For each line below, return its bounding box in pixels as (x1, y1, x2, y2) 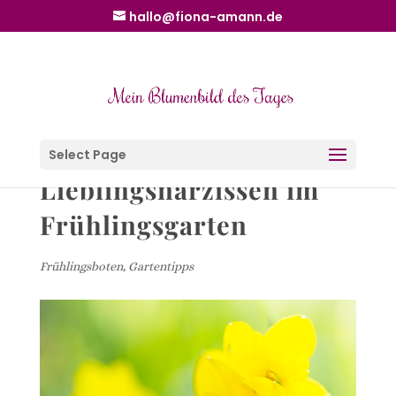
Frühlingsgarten (39, 208, 247, 241)
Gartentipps (127, 259, 194, 273)
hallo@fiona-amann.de (128, 7, 283, 26)
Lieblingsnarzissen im (39, 172, 319, 206)
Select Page (48, 146, 126, 164)
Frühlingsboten (39, 259, 123, 273)
